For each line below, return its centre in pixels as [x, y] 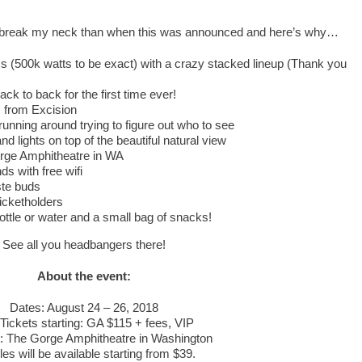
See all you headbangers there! [84, 244]
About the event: [84, 276]
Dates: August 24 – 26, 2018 [84, 307]
